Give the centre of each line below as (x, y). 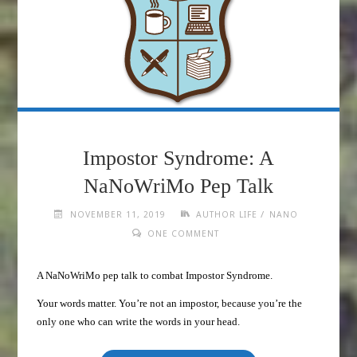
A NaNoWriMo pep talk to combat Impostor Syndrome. (154, 275)
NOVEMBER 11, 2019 (118, 215)
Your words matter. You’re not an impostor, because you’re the (169, 304)
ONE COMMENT (184, 234)
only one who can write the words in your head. (138, 322)
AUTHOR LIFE (227, 215)
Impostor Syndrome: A (178, 158)
